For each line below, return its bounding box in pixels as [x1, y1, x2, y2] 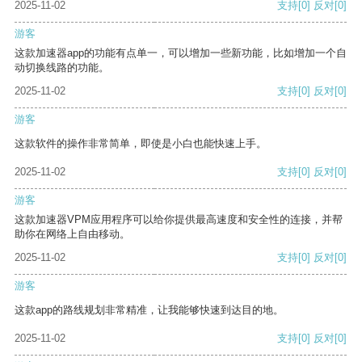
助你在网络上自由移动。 [15, 228, 130, 241]
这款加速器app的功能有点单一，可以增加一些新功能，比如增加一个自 [15, 47, 347, 60]
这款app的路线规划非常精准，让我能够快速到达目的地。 [15, 304, 284, 317]
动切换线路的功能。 [15, 61, 109, 74]
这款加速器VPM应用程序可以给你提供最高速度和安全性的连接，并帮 [15, 213, 343, 226]
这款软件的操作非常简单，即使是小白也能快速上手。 [15, 137, 267, 150]
